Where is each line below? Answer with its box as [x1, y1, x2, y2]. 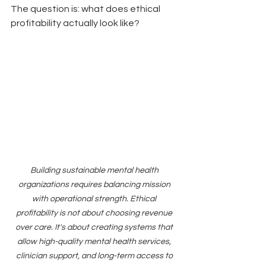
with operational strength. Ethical [32, 194, 158, 203]
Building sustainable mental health [30, 166, 160, 175]
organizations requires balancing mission [18, 180, 172, 189]
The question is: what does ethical [11, 4, 162, 14]
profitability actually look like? [11, 18, 140, 28]
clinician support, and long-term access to [15, 251, 175, 260]
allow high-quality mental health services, [17, 237, 173, 246]
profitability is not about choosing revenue [16, 208, 174, 217]
